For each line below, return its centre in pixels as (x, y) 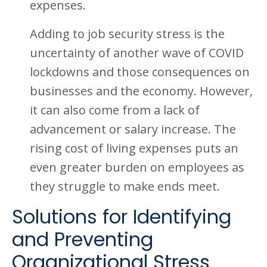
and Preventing (83, 239)
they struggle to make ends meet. (125, 186)
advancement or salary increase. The (133, 129)
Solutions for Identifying (122, 217)
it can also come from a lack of (115, 110)
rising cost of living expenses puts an (134, 148)
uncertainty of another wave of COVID (137, 53)
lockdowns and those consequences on (140, 72)
